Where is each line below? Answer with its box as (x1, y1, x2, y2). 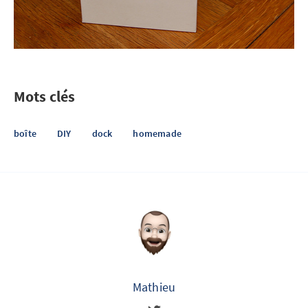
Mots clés (14, 87, 76, 106)
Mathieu (132, 279, 176, 295)
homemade (133, 127, 182, 140)
